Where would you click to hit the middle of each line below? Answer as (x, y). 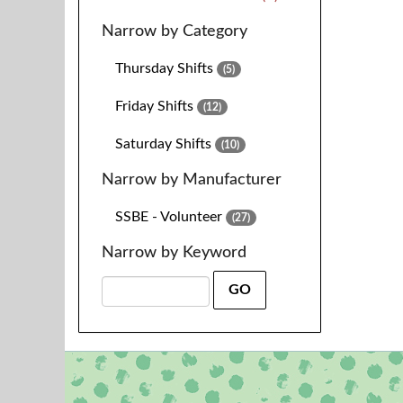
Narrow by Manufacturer (192, 180)
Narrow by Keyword (174, 253)
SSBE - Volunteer (169, 217)
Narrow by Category (175, 31)
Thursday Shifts (164, 68)
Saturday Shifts (163, 144)
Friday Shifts (154, 106)
